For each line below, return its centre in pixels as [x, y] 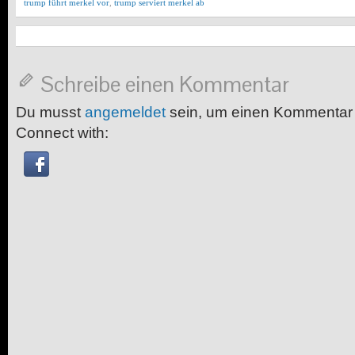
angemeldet [125, 112]
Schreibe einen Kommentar [165, 84]
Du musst [50, 112]
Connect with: [62, 133]
